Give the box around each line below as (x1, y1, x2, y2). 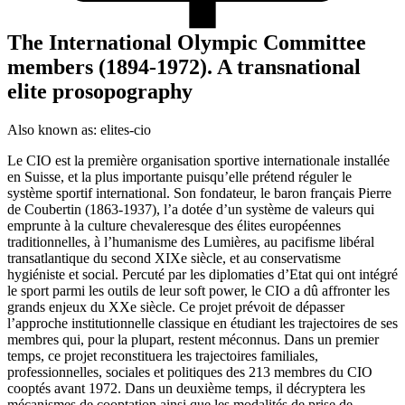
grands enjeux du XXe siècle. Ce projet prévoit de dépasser (7, 298, 344, 315)
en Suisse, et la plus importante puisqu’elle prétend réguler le (7, 168, 352, 184)
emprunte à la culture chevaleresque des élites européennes (7, 217, 341, 233)
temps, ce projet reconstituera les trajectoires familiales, (7, 347, 318, 363)
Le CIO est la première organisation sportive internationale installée (7, 152, 390, 168)
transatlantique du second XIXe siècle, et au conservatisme (7, 250, 341, 266)
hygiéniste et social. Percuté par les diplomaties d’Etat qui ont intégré (7, 266, 398, 282)
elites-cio (100, 121, 151, 137)
